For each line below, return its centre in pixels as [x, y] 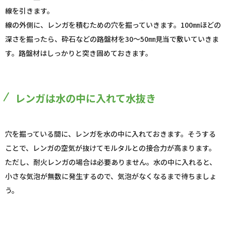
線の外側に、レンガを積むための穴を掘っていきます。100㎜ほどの [113, 25]
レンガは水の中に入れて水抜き [86, 98]
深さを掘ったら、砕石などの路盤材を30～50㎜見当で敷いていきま [112, 39]
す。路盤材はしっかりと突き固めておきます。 [79, 53]
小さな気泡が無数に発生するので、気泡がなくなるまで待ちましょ [111, 176]
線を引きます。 [30, 11]
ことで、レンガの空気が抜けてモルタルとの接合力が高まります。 [110, 148]
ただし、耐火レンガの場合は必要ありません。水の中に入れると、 [111, 162]
